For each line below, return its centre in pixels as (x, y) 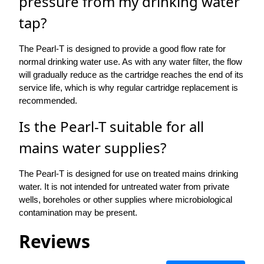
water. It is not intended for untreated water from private (124, 187)
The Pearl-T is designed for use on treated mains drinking (128, 174)
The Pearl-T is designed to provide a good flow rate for (122, 49)
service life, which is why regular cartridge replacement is (128, 88)
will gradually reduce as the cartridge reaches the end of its (131, 75)
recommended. (48, 101)
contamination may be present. (78, 213)
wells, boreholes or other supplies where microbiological (126, 200)
